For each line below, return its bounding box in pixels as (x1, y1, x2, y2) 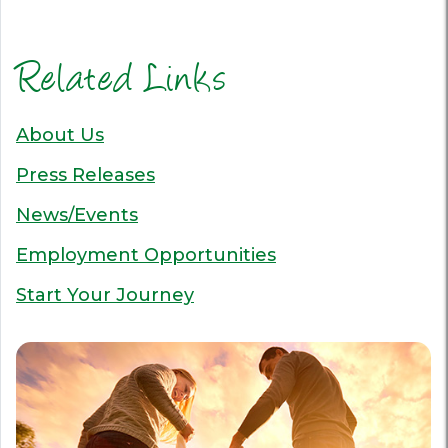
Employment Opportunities (16, 244, 276, 266)
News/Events (16, 204, 138, 226)
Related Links (16, 58, 226, 106)
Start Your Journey (16, 284, 194, 306)
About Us (16, 124, 104, 146)
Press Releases (16, 164, 155, 186)
